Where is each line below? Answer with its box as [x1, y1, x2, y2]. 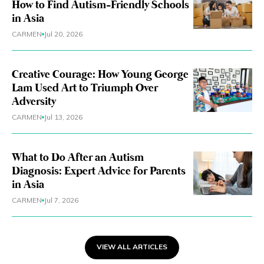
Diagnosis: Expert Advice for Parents [12, 166, 186, 177]
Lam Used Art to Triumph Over [12, 83, 158, 94]
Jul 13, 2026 [44, 113, 82, 121]
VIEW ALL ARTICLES [97, 242, 167, 251]
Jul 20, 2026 [44, 29, 82, 38]
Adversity [12, 97, 56, 108]
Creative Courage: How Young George [12, 70, 189, 81]
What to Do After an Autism [12, 153, 144, 164]
